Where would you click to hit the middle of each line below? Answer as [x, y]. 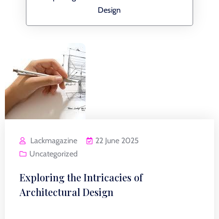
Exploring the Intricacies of [81, 177]
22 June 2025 [117, 141]
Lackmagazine [54, 141]
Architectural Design [66, 192]
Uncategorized [54, 154]
